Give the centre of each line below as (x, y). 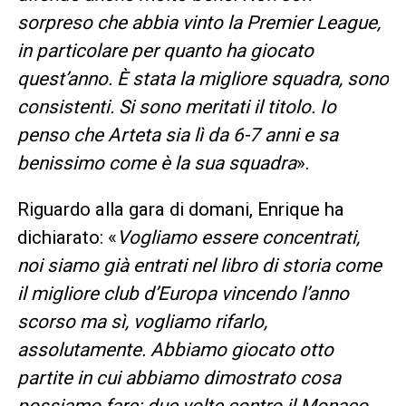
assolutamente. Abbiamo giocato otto (175, 350)
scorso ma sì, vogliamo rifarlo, (142, 322)
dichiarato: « (67, 238)
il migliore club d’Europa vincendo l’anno (183, 294)
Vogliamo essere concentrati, (238, 238)
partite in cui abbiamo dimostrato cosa (179, 378)
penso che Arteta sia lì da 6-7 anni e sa (177, 135)
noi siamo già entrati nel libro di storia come (199, 266)
